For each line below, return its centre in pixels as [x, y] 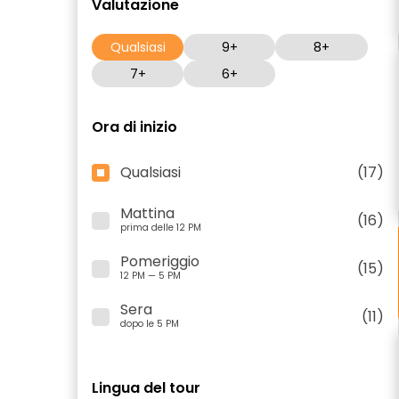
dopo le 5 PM [150, 324]
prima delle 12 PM [161, 228]
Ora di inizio [134, 127]
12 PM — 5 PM [151, 276]
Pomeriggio [160, 261]
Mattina [147, 213]
